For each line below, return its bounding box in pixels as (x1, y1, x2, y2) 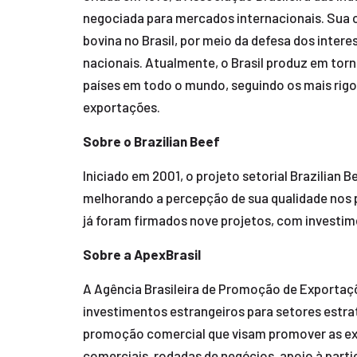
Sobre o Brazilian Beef (82, 133, 220, 149)
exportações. (82, 99, 160, 115)
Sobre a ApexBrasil (82, 246, 201, 262)
